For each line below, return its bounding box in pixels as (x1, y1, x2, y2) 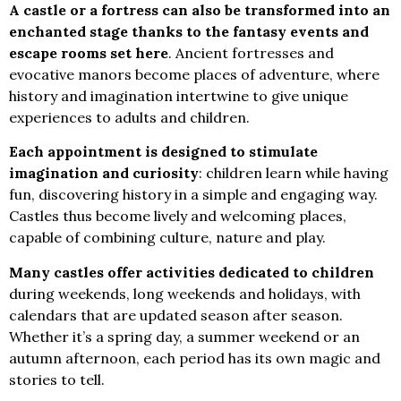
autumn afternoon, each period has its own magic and (9, 348, 380, 367)
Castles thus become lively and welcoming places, (9, 207, 346, 226)
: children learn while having (199, 164, 388, 183)
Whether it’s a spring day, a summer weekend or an (9, 327, 360, 346)
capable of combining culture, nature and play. (9, 228, 326, 247)
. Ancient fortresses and (168, 44, 334, 63)
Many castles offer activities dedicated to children (9, 262, 374, 281)
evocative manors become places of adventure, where (9, 65, 380, 84)
